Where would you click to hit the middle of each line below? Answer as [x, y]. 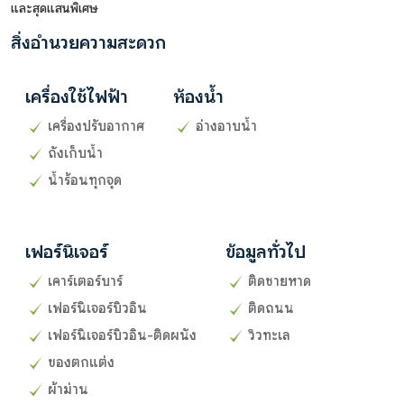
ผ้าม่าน [68, 389]
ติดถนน [271, 308]
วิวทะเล [269, 335]
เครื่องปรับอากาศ [96, 126]
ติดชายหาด [280, 281]
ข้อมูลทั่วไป [266, 252]
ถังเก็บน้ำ [75, 153]
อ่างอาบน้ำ [226, 126]
